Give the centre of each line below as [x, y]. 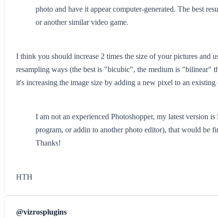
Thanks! [48, 143]
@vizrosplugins [41, 212]
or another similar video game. [82, 22]
